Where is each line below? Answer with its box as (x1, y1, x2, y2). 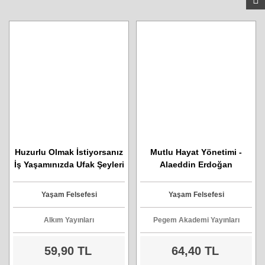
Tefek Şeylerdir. (38, 185, 100, 194)
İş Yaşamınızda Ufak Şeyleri (14, 160, 124, 169)
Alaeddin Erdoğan (160, 160, 232, 169)
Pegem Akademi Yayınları (153, 216, 240, 224)
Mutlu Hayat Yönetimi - (150, 147, 242, 157)
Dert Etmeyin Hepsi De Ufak (14, 172, 124, 182)
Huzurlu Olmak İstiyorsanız (15, 147, 123, 157)
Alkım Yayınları (44, 216, 94, 224)
